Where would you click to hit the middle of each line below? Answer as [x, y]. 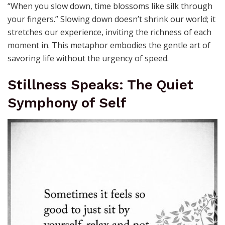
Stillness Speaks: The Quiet [100, 85]
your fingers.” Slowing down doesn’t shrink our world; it [111, 19]
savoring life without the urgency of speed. [88, 58]
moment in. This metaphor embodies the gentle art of [109, 45]
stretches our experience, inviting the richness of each [109, 32]
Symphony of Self [67, 103]
